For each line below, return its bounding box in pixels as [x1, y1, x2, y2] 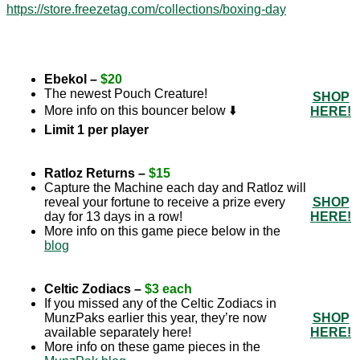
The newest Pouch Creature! [44, 87, 207, 101]
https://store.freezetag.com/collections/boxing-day [6, 2, 286, 17]
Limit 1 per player [44, 123, 149, 137]
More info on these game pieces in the [44, 340, 260, 354]
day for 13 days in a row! [44, 210, 182, 224]
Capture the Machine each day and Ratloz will [44, 181, 306, 195]
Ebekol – [44, 72, 97, 87]
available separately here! [44, 325, 191, 340]
